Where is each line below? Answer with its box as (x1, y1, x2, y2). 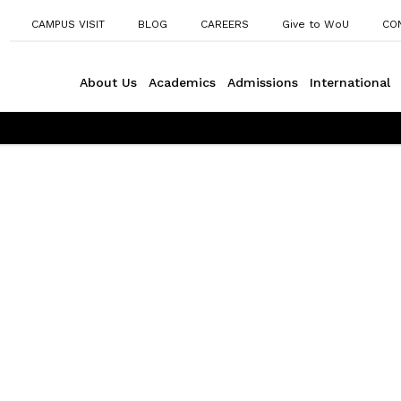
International (310, 75, 390, 90)
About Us (80, 75, 137, 90)
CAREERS (200, 18, 249, 30)
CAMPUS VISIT (31, 18, 105, 30)
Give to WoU (282, 18, 349, 30)
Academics (149, 75, 216, 90)
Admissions (227, 75, 298, 90)
